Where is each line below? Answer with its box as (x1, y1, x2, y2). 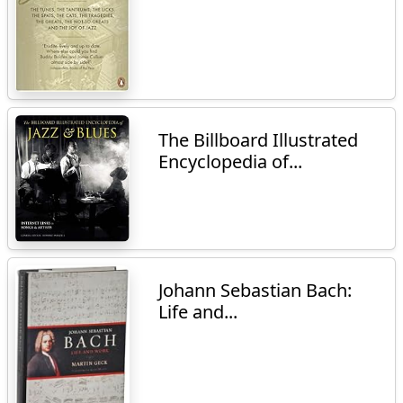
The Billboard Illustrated (158, 128, 359, 153)
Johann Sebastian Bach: (158, 277, 353, 302)
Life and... (158, 299, 238, 324)
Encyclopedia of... (158, 149, 303, 175)
